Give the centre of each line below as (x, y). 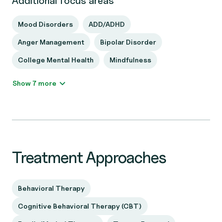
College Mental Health (56, 60)
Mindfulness (130, 60)
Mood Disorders (45, 24)
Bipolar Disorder (128, 42)
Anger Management (51, 42)
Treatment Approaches (89, 157)
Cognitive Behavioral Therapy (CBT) (80, 206)
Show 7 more (47, 83)
